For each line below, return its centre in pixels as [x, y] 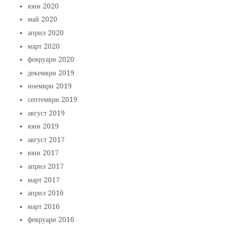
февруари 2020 [51, 60]
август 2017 [46, 139]
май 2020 [43, 19]
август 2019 [46, 113]
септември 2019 [53, 99]
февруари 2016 [51, 220]
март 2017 [44, 180]
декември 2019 [51, 73]
